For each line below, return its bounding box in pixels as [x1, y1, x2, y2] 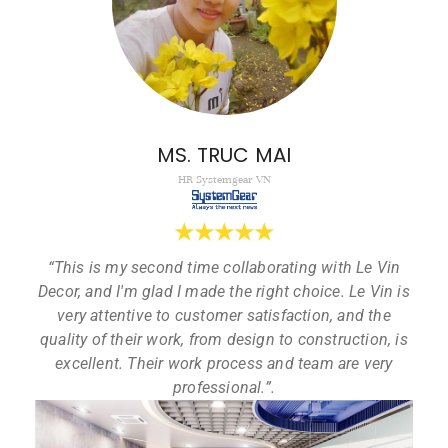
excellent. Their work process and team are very [55, 354, 393, 374]
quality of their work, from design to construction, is [40, 330, 408, 350]
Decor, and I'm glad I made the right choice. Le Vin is [38, 282, 410, 302]
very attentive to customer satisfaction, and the [57, 306, 391, 326]
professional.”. [173, 378, 275, 398]
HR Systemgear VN [177, 171, 271, 186]
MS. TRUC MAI [156, 140, 292, 169]
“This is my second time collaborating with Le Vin [47, 258, 401, 278]
